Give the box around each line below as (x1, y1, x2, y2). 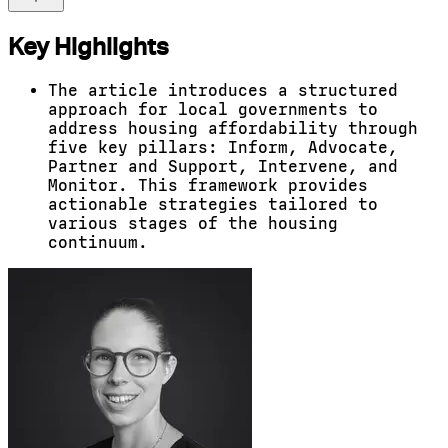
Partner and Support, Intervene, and (48, 157, 398, 176)
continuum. (48, 233, 148, 252)
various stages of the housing (48, 214, 338, 233)
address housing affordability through (48, 119, 418, 138)
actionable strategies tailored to (48, 195, 378, 214)
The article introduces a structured (48, 81, 398, 100)
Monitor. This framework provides (48, 176, 368, 195)
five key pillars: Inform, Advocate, (48, 138, 398, 157)
